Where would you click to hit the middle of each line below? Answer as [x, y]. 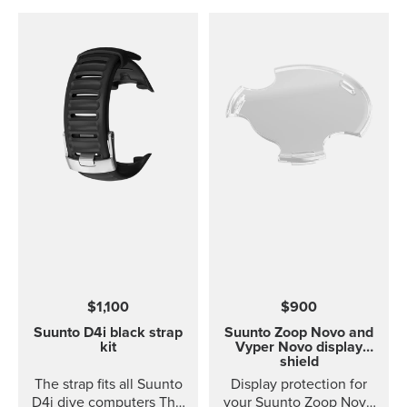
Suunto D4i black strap [108, 333]
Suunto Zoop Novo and [299, 333]
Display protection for [299, 384]
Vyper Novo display [299, 347]
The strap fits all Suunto [108, 384]
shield [299, 362]
